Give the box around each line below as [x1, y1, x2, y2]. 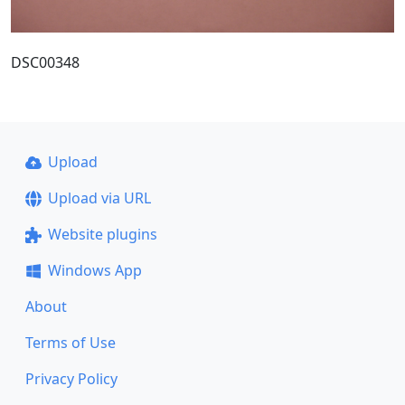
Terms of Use [25, 333, 116, 353]
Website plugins [47, 224, 157, 244]
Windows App [47, 260, 142, 280]
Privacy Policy [25, 369, 118, 389]
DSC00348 [11, 52, 80, 72]
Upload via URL [47, 188, 151, 208]
